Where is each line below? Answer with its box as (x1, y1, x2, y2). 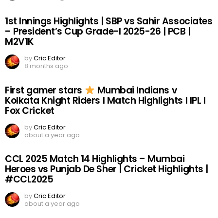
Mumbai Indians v (95, 83, 177, 97)
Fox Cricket (5, 104, 54, 117)
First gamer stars (5, 83, 85, 97)
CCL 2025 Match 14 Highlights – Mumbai (5, 152, 185, 166)
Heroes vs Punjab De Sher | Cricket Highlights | (5, 163, 208, 176)
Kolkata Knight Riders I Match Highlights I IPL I (5, 93, 206, 107)
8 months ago (24, 61, 68, 71)
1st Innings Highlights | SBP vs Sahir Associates (5, 15, 213, 28)
